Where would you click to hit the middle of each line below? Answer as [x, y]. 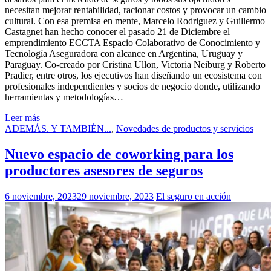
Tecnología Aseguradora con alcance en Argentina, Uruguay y [124, 53]
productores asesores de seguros [104, 170]
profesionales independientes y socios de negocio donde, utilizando [132, 86]
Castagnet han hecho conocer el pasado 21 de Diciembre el [117, 31]
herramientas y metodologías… [64, 97]
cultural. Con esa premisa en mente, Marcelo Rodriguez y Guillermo [135, 21]
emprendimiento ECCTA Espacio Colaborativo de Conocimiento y [132, 42]
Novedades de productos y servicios [185, 128]
